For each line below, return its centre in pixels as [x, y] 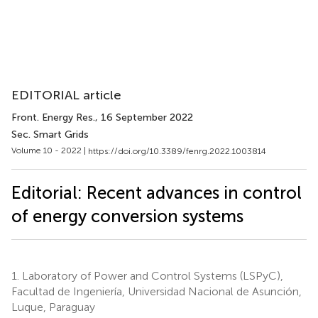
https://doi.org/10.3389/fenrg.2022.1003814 [177, 151]
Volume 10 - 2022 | [50, 150]
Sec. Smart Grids [50, 135]
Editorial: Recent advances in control [157, 192]
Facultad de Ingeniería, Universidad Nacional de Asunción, [157, 291]
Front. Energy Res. [53, 117]
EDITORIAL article [66, 95]
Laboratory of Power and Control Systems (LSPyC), [151, 275]
